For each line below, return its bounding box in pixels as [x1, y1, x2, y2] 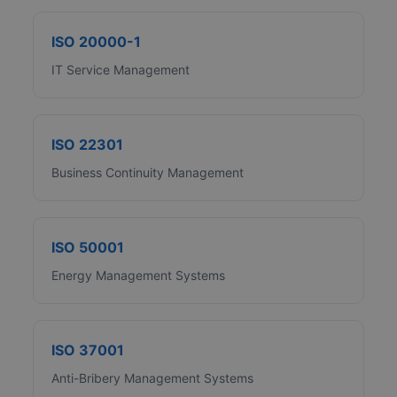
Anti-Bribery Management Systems [51, 370, 254, 386]
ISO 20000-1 [51, 33, 142, 51]
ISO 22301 [51, 136, 124, 154]
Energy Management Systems [51, 268, 226, 284]
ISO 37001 [51, 341, 125, 360]
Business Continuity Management [51, 165, 245, 181]
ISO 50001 [51, 238, 125, 257]
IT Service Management [51, 62, 191, 78]
